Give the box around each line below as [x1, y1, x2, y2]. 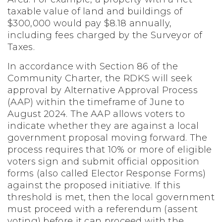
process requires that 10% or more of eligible [7, 144, 212, 155]
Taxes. [7, 42, 35, 53]
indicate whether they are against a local [7, 120, 199, 131]
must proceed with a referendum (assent [7, 204, 198, 215]
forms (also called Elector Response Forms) [7, 168, 206, 179]
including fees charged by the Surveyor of [7, 30, 203, 41]
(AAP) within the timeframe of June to [7, 97, 185, 108]
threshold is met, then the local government [7, 192, 215, 203]
